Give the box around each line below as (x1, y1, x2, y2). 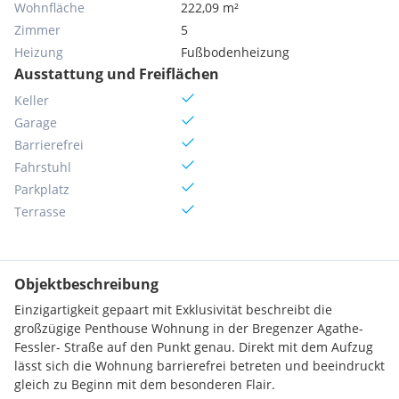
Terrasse (14, 203, 66, 220)
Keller (14, 92, 49, 109)
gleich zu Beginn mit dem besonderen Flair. (14, 376, 275, 393)
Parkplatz (14, 181, 69, 198)
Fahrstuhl (14, 159, 71, 175)
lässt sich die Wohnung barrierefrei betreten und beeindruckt (14, 357, 385, 374)
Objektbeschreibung (14, 274, 159, 294)
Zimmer (14, 21, 61, 38)
